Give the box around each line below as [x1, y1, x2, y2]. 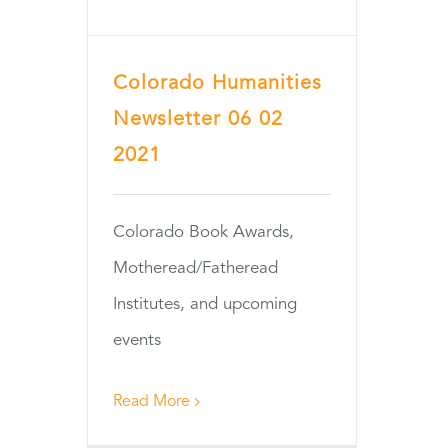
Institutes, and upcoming [113, 296, 297, 314]
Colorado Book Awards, [113, 224, 294, 242]
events [113, 332, 161, 350]
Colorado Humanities [113, 74, 322, 95]
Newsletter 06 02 [113, 110, 283, 131]
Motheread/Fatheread [113, 260, 278, 278]
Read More [113, 394, 190, 411]
